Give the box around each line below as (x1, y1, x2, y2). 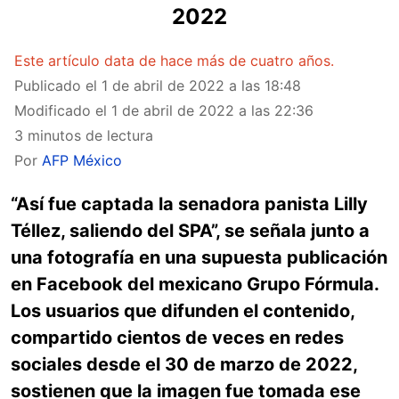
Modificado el (14, 102, 111, 119)
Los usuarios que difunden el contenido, (11, 300, 354, 322)
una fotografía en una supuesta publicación (11, 247, 387, 268)
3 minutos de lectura (14, 126, 153, 144)
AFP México (42, 151, 122, 169)
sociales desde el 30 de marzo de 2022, (11, 354, 357, 375)
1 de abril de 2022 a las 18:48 (102, 77, 301, 94)
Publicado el (14, 77, 102, 94)
